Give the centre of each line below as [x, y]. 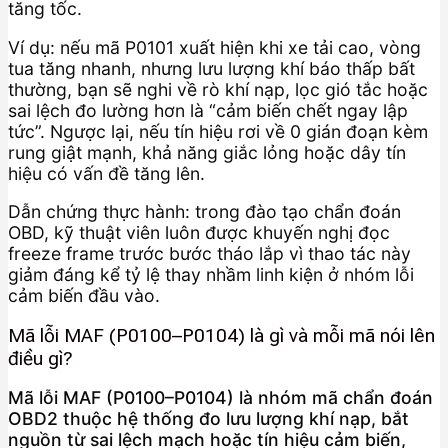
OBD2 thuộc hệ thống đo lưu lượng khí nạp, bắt [208, 419]
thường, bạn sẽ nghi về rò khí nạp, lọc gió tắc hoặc [218, 89]
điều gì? [40, 358]
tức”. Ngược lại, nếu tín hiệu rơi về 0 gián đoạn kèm [218, 131]
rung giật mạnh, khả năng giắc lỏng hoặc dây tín [207, 152]
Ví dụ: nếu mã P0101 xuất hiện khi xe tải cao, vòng [214, 47]
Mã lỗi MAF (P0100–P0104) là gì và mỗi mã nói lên [221, 335]
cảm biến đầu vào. [84, 296]
